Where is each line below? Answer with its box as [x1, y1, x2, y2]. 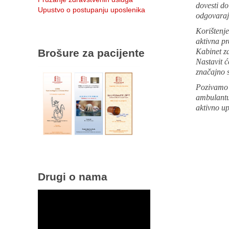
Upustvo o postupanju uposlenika [38, 5, 145, 14]
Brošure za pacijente [38, 47, 145, 59]
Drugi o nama [38, 170, 107, 182]
